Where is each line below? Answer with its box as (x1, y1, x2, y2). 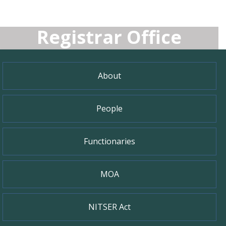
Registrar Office (37, 25, 182, 49)
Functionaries (84, 136, 136, 147)
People (96, 103, 123, 114)
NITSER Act (88, 201, 131, 212)
